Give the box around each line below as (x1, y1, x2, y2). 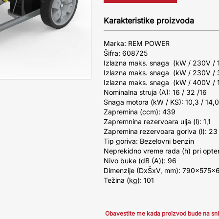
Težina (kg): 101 (104, 176, 154, 184)
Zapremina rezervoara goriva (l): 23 (104, 127, 218, 135)
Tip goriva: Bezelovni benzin (104, 137, 194, 145)
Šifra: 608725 (104, 49, 148, 57)
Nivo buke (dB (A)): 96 (104, 156, 176, 165)
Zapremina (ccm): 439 (104, 108, 175, 116)
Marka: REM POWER (104, 39, 170, 47)
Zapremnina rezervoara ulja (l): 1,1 (104, 117, 211, 126)
